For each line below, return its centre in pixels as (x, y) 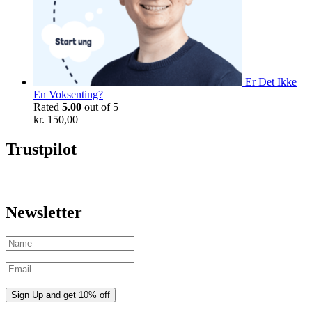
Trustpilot (41, 149)
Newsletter (44, 213)
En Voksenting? (68, 95)
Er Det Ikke (271, 82)
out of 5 (100, 107)
